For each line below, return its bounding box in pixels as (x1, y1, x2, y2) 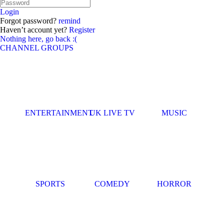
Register (69, 25, 95, 34)
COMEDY (94, 179, 130, 188)
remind (58, 16, 80, 25)
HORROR (156, 179, 191, 188)
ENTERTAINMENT (25, 108, 93, 117)
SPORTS (35, 179, 65, 188)
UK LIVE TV (89, 108, 135, 117)
